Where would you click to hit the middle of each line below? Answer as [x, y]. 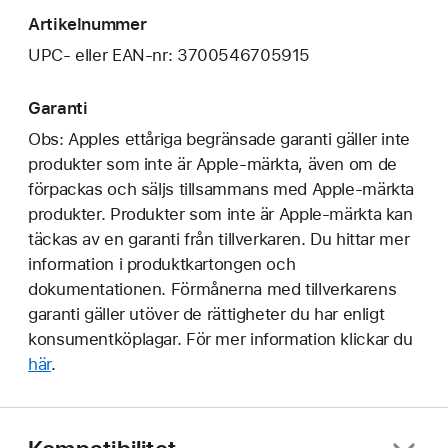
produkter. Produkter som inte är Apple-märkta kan [220, 214]
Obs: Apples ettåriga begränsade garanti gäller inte [219, 139]
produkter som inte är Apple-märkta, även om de [212, 164]
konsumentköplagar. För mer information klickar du [220, 339]
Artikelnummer [87, 23]
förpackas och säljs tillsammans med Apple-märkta [221, 189]
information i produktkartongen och [162, 264]
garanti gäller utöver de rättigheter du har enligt [206, 314]
